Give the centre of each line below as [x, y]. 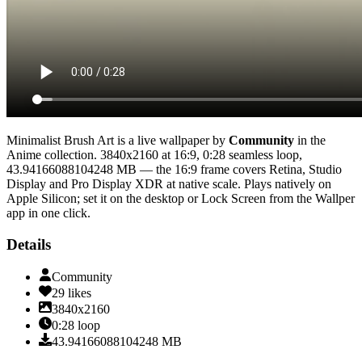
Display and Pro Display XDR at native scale [122, 183]
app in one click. [48, 213]
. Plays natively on [284, 183]
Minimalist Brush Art [60, 140]
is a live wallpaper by [170, 140]
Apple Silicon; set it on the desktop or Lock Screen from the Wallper [181, 198]
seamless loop [264, 154]
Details [29, 244]
